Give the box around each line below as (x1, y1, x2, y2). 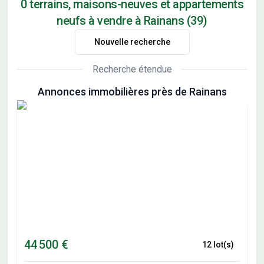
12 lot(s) (202, 239, 234, 249)
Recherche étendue (92, 63, 172, 75)
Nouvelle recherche (94, 37, 170, 47)
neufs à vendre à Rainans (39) (57, 14, 207, 28)
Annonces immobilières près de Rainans (37, 85, 227, 98)
